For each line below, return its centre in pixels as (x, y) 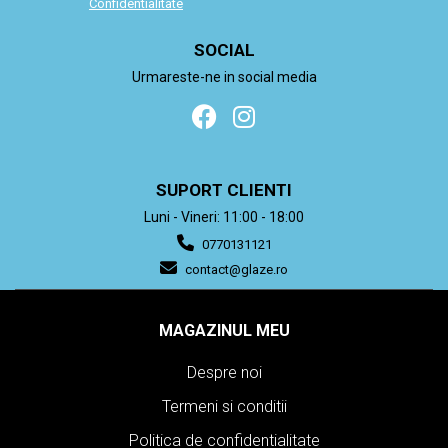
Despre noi (224, 373)
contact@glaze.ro (235, 270)
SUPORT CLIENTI (224, 190)
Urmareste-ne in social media (224, 77)
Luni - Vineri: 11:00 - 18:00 (224, 217)
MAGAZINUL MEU (224, 331)
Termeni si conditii (224, 407)
